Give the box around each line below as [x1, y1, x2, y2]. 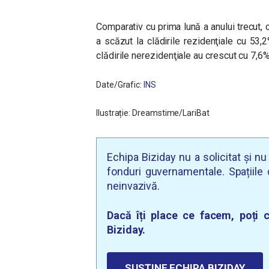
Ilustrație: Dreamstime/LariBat [96, 108, 210, 118]
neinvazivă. [107, 180, 160, 193]
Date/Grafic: [96, 80, 144, 90]
